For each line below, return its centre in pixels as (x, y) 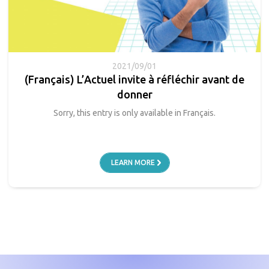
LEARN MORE (133, 162)
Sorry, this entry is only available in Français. (134, 113)
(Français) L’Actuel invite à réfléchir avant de (134, 79)
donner (134, 94)
